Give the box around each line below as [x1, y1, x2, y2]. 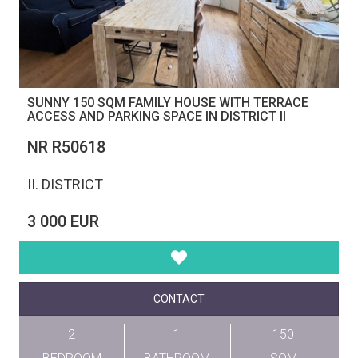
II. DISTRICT [27, 175, 103, 193]
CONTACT [153, 292, 205, 305]
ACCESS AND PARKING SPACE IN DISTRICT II [27, 108, 286, 124]
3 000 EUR [27, 211, 99, 231]
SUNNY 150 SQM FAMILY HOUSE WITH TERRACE [27, 94, 308, 110]
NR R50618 [27, 137, 105, 157]
